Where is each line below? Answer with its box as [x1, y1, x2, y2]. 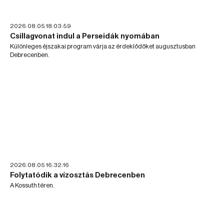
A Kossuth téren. [10, 182, 54, 188]
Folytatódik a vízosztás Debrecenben [10, 171, 145, 179]
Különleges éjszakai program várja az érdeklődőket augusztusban [10, 42, 195, 49]
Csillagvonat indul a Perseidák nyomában [10, 32, 159, 40]
